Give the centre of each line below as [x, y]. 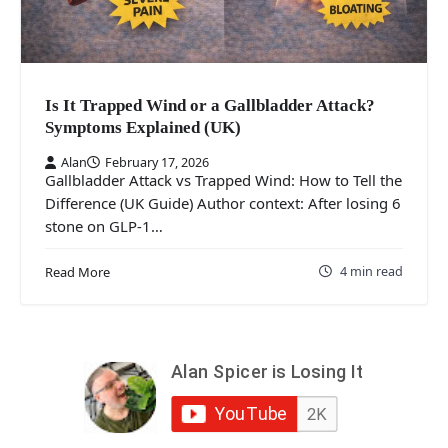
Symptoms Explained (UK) [143, 127]
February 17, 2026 [157, 162]
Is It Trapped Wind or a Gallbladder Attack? [210, 105]
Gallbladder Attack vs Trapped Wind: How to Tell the [223, 180]
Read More [77, 272]
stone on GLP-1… [104, 226]
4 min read [371, 271]
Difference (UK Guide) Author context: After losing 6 [223, 203]
